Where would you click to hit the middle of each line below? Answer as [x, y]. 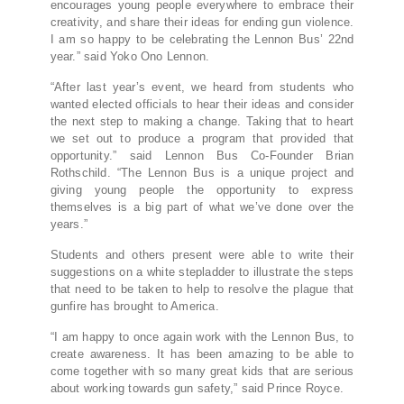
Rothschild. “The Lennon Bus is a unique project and [202, 173]
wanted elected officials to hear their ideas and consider [202, 105]
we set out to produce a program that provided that [202, 139]
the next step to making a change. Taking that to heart [202, 122]
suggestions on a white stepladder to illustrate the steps [202, 272]
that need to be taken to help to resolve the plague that [202, 289]
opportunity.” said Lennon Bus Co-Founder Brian [202, 156]
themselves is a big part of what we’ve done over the [202, 207]
